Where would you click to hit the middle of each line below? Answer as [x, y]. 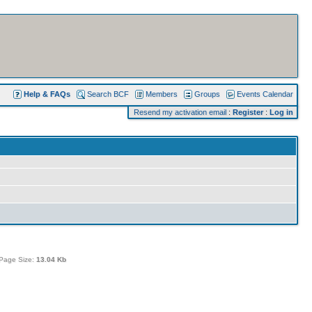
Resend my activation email [180, 112]
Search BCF [108, 94]
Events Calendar [265, 94]
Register [248, 112]
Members [162, 94]
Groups [207, 94]
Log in [281, 112]
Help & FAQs [47, 94]
